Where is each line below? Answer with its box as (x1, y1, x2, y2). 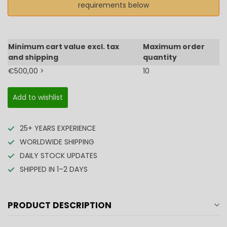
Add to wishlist (13, 92, 63, 103)
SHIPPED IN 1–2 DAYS (20, 164, 88, 175)
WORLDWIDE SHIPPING (20, 137, 94, 147)
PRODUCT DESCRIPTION (8, 199, 111, 212)
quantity (143, 52, 177, 63)
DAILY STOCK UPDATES (20, 150, 97, 161)
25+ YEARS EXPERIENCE (20, 123, 96, 134)
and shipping (8, 52, 58, 63)
